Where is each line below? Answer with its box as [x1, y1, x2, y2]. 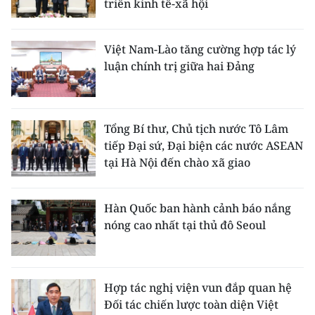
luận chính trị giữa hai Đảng [104, 58, 255, 74]
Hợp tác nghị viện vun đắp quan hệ [104, 280, 292, 295]
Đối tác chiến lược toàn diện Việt [104, 297, 278, 312]
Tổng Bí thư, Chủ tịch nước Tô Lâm [104, 121, 288, 136]
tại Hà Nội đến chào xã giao [104, 155, 250, 170]
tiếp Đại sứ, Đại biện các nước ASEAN [104, 138, 303, 153]
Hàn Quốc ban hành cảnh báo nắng [104, 200, 291, 216]
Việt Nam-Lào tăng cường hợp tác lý [104, 41, 296, 57]
